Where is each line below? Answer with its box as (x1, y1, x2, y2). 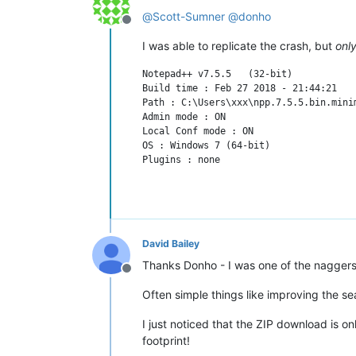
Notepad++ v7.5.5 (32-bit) (142, 68, 292, 79)
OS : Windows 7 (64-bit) (142, 139, 270, 151)
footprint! (142, 333, 190, 347)
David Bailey (142, 237, 199, 250)
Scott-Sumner (153, 9, 225, 23)
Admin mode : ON (142, 110, 226, 122)
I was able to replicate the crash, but (142, 38, 335, 52)
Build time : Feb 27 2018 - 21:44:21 (142, 82, 337, 94)
